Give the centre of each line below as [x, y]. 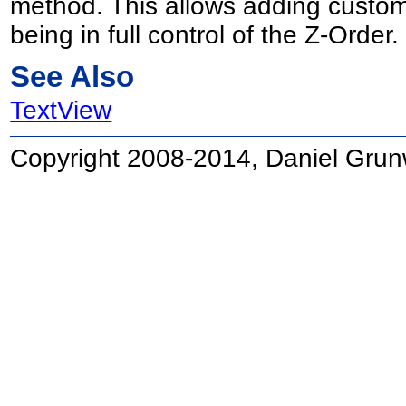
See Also [72, 77]
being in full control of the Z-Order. [205, 34]
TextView [61, 111]
